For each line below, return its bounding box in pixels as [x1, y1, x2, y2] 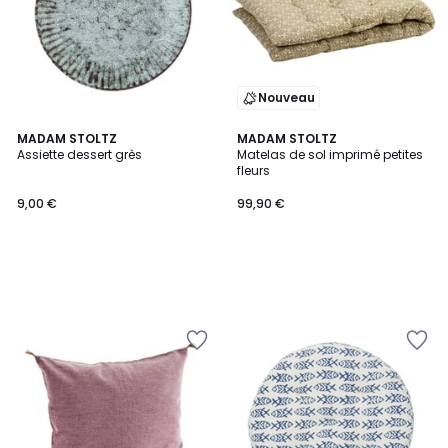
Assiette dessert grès [17, 146, 142, 163]
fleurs [237, 162, 270, 179]
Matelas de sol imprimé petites [237, 146, 423, 163]
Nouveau [258, 89, 315, 106]
